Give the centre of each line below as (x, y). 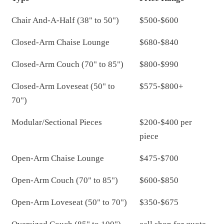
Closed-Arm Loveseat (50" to (63, 86)
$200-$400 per (166, 122)
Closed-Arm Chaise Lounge (60, 42)
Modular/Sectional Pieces (57, 122)
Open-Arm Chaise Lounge (58, 158)
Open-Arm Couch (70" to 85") (65, 180)
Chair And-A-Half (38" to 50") (65, 20)
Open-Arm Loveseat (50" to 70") (69, 202)
